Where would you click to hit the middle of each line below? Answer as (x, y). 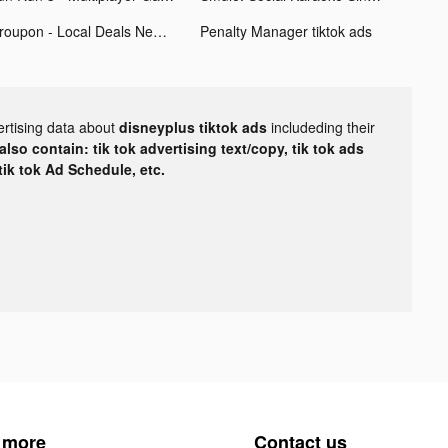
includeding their (323, 126)
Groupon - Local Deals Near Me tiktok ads (159, 30)
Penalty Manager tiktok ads (285, 30)
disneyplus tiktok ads (195, 126)
